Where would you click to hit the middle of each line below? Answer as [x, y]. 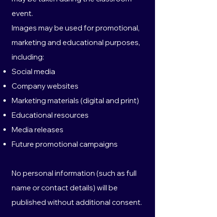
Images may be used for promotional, [76, 28]
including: [28, 57]
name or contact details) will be [65, 188]
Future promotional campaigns [65, 144]
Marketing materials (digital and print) [75, 101]
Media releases [38, 130]
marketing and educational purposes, [76, 42]
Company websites [45, 86]
